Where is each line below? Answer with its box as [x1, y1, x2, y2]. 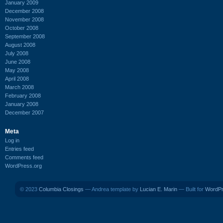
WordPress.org [5, 162, 42, 169]
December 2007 [5, 109, 44, 115]
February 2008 [5, 92, 41, 99]
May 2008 [5, 67, 29, 73]
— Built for [177, 186, 205, 192]
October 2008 [5, 24, 38, 31]
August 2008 [5, 41, 35, 48]
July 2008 [5, 50, 28, 56]
